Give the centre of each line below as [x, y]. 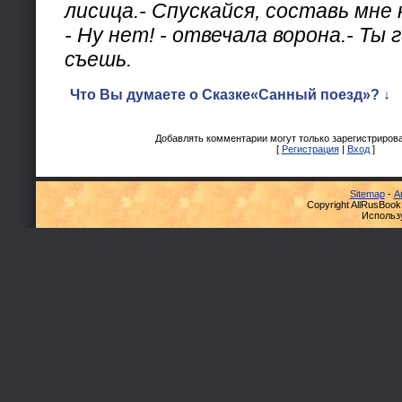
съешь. [98, 60]
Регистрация [310, 149]
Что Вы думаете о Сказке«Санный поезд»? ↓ [230, 95]
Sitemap [367, 194]
